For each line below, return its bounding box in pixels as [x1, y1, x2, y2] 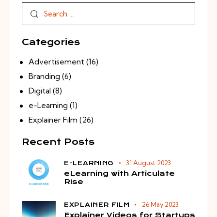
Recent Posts [22, 137, 94, 147]
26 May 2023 [141, 200, 179, 208]
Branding [28, 71, 60, 81]
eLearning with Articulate [64, 169, 175, 178]
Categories [22, 37, 80, 47]
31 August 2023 [125, 159, 171, 167]
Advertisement [28, 57, 84, 67]
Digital [28, 86, 51, 96]
